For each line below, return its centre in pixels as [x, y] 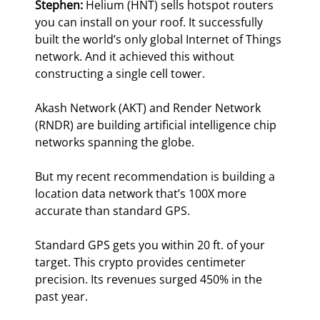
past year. [62, 297]
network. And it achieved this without [136, 57]
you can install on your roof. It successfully [151, 22]
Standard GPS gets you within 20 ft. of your [152, 245]
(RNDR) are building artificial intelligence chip [157, 125]
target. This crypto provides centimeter [142, 262]
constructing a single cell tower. [120, 74]
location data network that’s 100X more [142, 194]
